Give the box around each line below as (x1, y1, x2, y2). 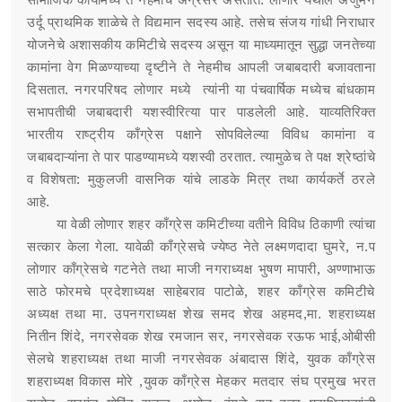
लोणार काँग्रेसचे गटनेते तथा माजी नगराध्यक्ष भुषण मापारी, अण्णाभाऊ (27, 260, 375, 277)
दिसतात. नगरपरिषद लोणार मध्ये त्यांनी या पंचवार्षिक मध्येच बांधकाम (27, 81, 375, 98)
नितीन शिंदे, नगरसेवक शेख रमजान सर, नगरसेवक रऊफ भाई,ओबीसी (27, 328, 375, 345)
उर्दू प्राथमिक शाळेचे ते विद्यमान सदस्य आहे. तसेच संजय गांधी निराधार (27, 13, 375, 31)
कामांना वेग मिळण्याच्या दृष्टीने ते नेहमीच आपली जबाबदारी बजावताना (27, 58, 375, 75)
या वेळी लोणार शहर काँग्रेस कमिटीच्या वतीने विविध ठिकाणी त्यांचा (27, 215, 375, 232)
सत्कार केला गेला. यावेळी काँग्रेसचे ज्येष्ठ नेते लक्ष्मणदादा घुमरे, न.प (27, 238, 375, 255)
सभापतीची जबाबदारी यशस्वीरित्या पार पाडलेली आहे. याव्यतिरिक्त (27, 103, 375, 120)
